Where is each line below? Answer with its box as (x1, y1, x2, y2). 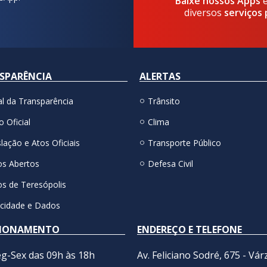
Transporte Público (147, 137, 221, 149)
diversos (184, 5, 225, 19)
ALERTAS (139, 70, 181, 83)
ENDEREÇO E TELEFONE (137, 223, 243, 237)
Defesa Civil (147, 158, 193, 170)
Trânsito (147, 95, 180, 107)
